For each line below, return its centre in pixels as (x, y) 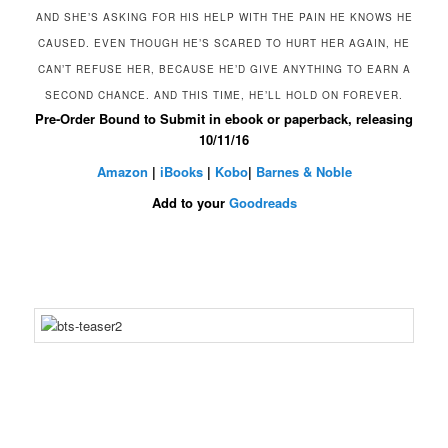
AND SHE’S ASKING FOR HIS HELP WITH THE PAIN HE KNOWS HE (224, 17)
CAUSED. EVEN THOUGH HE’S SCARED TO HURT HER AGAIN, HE (224, 43)
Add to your (190, 203)
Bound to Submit (154, 118)
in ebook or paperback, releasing (311, 118)
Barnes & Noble (303, 171)
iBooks (181, 171)
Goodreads (262, 203)
